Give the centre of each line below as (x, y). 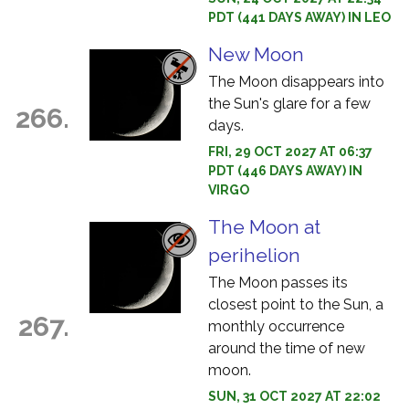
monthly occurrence (276, 326)
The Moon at (264, 227)
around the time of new (287, 348)
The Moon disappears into (296, 82)
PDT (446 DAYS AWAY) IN (285, 171)
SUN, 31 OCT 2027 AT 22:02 (294, 396)
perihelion (254, 255)
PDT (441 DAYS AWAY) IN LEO (299, 17)
